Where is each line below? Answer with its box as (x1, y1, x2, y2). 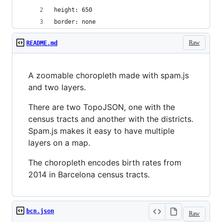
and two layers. (28, 82, 86, 92)
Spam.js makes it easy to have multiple (28, 126, 174, 136)
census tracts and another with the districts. (28, 114, 193, 124)
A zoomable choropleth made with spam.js (28, 70, 189, 80)
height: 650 (54, 6, 92, 13)
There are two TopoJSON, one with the (28, 102, 175, 112)
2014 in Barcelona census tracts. (28, 169, 150, 179)
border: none (54, 18, 96, 25)
